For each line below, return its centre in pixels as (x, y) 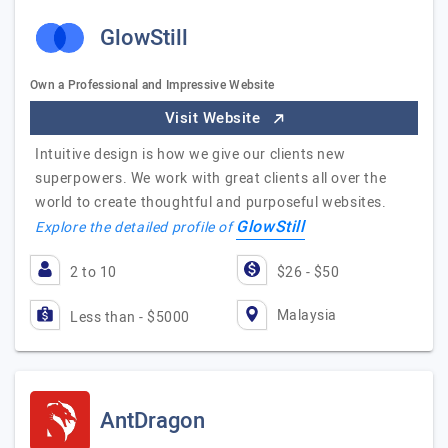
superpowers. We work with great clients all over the (211, 178)
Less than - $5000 (130, 317)
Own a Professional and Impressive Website (152, 85)
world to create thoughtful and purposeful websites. (211, 202)
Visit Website (214, 118)
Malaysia (306, 315)
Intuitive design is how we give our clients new (190, 154)
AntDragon (152, 421)
